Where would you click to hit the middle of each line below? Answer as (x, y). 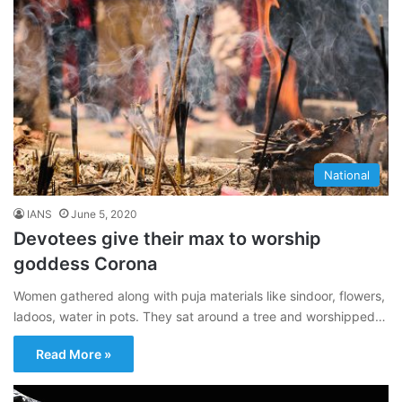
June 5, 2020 (104, 214)
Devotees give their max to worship (167, 238)
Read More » (74, 354)
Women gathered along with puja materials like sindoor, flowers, (199, 295)
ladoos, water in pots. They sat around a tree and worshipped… (200, 316)
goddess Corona (85, 263)
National (347, 175)
